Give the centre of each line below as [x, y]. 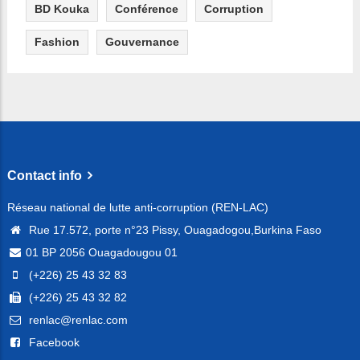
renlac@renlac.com [77, 320]
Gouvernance [142, 42]
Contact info [45, 176]
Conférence [147, 9]
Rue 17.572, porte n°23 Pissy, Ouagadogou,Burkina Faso [174, 230]
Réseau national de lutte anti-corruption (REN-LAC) [138, 208]
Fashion [57, 42]
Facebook [53, 343]
